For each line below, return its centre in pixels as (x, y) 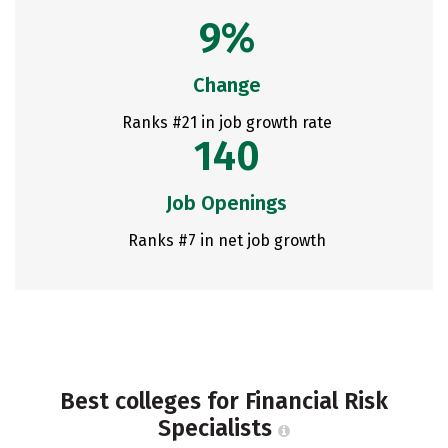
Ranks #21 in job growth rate (226, 122)
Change (226, 85)
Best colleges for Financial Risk (224, 401)
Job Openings (226, 203)
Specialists (218, 428)
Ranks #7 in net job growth (226, 240)
